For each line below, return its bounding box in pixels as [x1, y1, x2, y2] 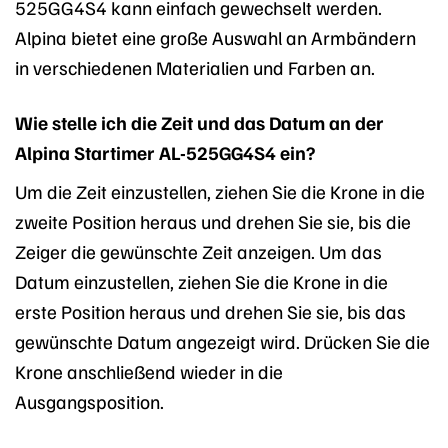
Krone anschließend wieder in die [15, 359, 283, 384]
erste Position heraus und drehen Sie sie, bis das [15, 299, 406, 324]
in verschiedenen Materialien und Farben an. [15, 54, 375, 79]
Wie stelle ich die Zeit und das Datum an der [15, 109, 384, 134]
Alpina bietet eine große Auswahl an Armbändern [15, 24, 416, 49]
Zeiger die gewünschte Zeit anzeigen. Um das [15, 239, 382, 264]
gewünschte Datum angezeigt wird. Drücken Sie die [15, 329, 430, 354]
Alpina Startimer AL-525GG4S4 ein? [15, 139, 315, 164]
